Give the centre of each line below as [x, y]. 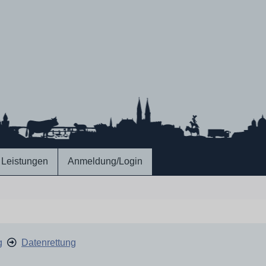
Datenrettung [49, 243]
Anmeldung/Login [105, 161]
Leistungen [25, 161]
